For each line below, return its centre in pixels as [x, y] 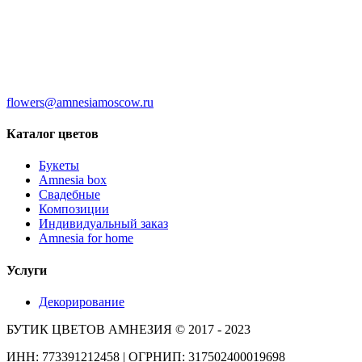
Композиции [74, 209]
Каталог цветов [53, 134]
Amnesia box [73, 180]
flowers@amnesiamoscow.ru [80, 102]
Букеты [59, 166]
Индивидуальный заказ [103, 224]
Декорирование [82, 301]
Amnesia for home [86, 238]
